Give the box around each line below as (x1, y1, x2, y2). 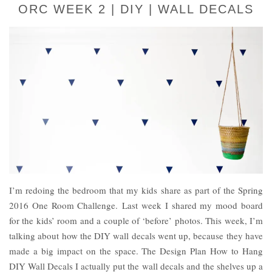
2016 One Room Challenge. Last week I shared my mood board (9, 199, 263, 211)
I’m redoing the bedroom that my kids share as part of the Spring (9, 183, 263, 196)
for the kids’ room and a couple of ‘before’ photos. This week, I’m (9, 214, 263, 226)
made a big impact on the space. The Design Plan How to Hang (9, 244, 263, 257)
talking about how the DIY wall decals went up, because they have (9, 229, 263, 242)
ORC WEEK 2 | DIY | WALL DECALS (18, 2, 254, 16)
